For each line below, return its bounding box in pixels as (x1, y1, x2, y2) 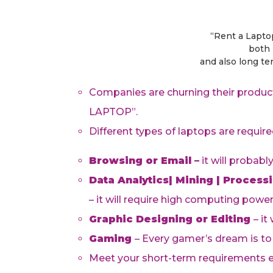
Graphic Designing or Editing (89, 213, 253, 225)
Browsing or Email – (89, 155, 199, 166)
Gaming (89, 233, 135, 244)
